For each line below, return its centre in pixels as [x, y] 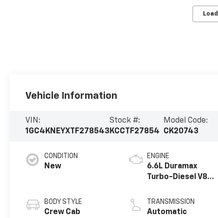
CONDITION [61, 156]
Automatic [167, 212]
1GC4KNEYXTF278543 [68, 132]
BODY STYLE [64, 202]
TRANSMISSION [171, 202]
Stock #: [125, 121]
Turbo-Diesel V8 [177, 177]
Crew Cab [63, 212]
